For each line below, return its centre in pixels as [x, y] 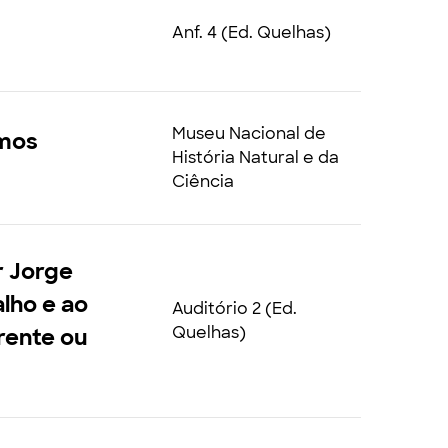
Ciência [202, 181]
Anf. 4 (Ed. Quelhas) [251, 32]
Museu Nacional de [248, 133]
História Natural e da [255, 157]
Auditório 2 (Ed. [234, 308]
